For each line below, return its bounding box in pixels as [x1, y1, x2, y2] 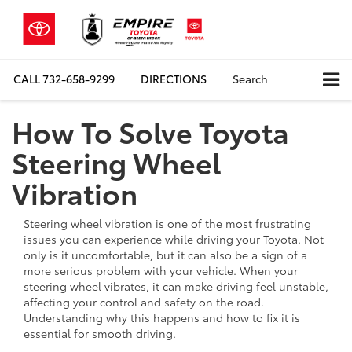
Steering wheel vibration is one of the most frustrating [24, 214, 311, 231]
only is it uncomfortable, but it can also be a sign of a [24, 246, 307, 262]
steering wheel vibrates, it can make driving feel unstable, [24, 277, 328, 294]
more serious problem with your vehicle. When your [24, 262, 298, 278]
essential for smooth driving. [24, 324, 176, 341]
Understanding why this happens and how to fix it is [24, 309, 300, 325]
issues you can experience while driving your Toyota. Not [24, 230, 324, 247]
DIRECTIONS [141, 71, 207, 87]
